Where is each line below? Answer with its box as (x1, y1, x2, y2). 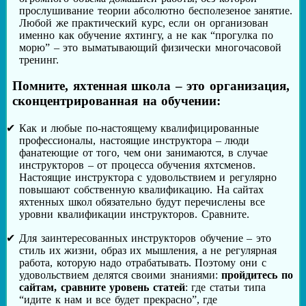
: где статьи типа (184, 281, 266, 294)
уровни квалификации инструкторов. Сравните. (19, 208, 249, 221)
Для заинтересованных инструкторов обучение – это (19, 232, 272, 245)
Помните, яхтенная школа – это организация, (12, 79, 290, 94)
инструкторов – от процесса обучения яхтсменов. (19, 159, 256, 171)
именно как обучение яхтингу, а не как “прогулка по (19, 29, 273, 41)
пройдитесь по (221, 269, 294, 281)
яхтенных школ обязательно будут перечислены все (19, 196, 266, 208)
